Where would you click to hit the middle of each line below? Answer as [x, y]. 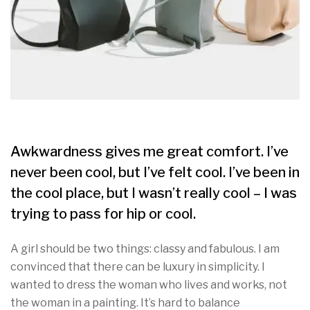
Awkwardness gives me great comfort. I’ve [149, 152]
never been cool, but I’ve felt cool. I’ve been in [155, 172]
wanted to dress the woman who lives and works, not [149, 285]
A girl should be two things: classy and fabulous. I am [145, 249]
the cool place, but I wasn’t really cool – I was [154, 193]
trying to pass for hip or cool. [103, 214]
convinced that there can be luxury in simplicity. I [138, 267]
